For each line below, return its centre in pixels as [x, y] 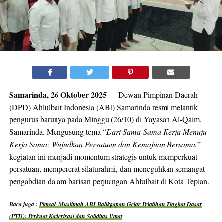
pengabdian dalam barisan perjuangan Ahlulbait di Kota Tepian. [109, 181]
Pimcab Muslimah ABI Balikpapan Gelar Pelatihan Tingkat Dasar [120, 204]
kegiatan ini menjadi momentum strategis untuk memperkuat [103, 156]
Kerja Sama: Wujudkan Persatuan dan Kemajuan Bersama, [103, 144]
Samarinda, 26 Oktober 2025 [58, 94]
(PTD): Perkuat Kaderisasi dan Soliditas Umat [66, 216]
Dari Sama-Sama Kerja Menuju [156, 131]
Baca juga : [24, 204]
